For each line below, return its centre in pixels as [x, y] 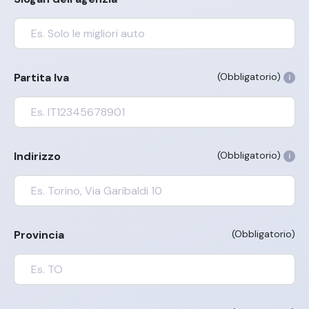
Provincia [39, 235]
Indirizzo [37, 156]
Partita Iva [41, 77]
